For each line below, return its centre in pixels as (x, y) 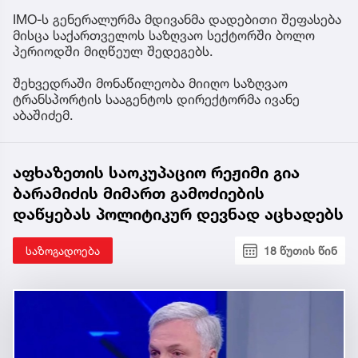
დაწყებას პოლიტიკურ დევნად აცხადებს (178, 215)
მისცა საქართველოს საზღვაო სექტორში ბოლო (164, 36)
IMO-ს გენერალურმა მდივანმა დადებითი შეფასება (177, 20)
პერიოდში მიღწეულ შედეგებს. (113, 52)
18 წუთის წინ (300, 251)
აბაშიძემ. (43, 115)
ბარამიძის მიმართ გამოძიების (139, 194)
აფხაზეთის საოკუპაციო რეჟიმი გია (156, 173)
